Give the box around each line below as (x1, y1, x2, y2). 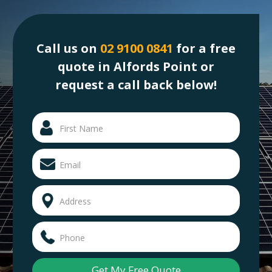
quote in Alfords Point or (58, 58, 214, 75)
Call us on (36, 40, 100, 56)
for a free (173, 40, 236, 56)
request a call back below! (55, 76, 217, 93)
